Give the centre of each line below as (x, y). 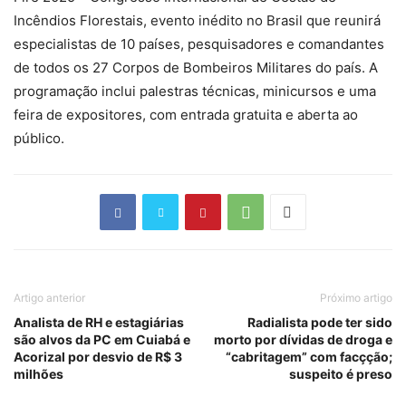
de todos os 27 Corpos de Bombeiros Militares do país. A (196, 68)
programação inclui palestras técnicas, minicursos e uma (195, 91)
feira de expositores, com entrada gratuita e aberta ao (186, 115)
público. (39, 138)
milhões (39, 374)
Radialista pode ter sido (320, 322)
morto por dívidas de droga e (303, 339)
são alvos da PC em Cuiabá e (102, 339)
